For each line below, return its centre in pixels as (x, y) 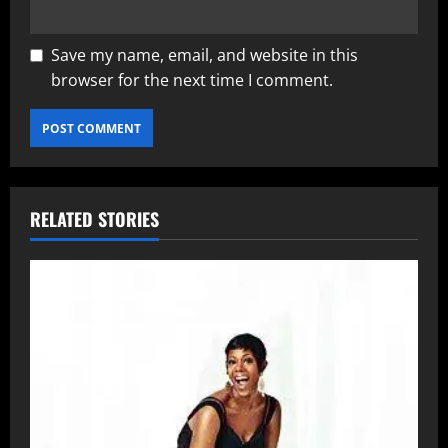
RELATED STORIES (94, 219)
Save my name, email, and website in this (204, 55)
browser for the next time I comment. (192, 80)
